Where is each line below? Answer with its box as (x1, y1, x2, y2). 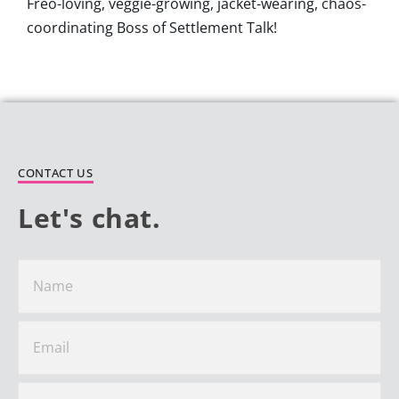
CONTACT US (18, 165, 94, 182)
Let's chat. (18, 199, 161, 237)
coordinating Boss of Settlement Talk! (27, 18, 277, 38)
